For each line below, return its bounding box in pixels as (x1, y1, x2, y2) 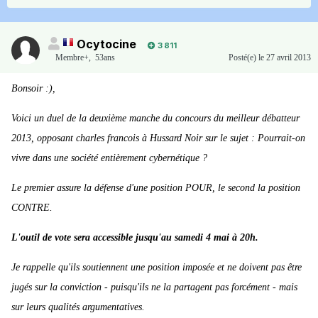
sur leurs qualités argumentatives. (11, 302, 145, 313)
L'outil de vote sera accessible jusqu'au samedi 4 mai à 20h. (11, 232, 258, 243)
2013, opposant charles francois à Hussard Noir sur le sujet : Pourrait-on (11, 133, 305, 144)
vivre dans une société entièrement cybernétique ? (11, 153, 207, 164)
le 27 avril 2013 (258, 53, 311, 63)
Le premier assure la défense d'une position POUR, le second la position (11, 182, 300, 194)
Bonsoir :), (11, 83, 55, 94)
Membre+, (55, 53, 91, 63)
